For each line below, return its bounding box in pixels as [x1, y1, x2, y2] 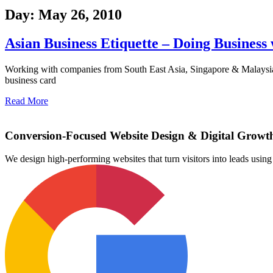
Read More [5, 96, 48, 107]
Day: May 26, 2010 [5, 7, 122, 23]
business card [5, 75, 56, 86]
